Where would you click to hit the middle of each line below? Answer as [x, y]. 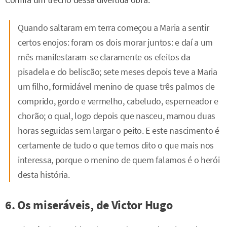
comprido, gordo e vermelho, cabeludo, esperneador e [118, 101]
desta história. [44, 175]
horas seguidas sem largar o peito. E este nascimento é [119, 131]
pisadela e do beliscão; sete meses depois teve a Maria [118, 72]
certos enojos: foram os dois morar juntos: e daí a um [116, 43]
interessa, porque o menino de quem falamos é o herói [119, 160]
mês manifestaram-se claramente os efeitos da [104, 57]
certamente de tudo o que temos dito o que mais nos [116, 145]
